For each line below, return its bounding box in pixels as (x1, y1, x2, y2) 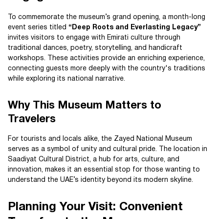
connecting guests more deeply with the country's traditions (8, 66, 205, 72)
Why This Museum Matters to (8, 101, 161, 110)
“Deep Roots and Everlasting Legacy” (68, 24, 201, 31)
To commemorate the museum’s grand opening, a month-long (8, 14, 205, 21)
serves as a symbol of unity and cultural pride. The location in (8, 146, 207, 153)
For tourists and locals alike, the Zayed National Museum (8, 136, 192, 142)
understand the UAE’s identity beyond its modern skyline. (8, 177, 193, 183)
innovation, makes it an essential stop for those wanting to (8, 167, 200, 173)
